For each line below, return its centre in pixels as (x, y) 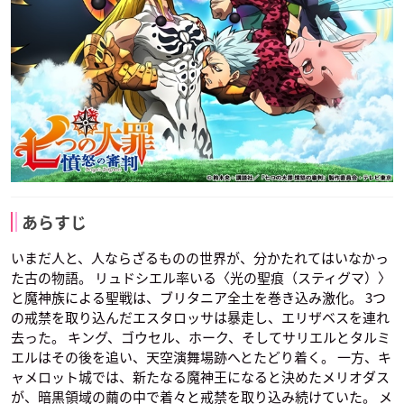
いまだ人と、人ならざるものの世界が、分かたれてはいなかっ (200, 258)
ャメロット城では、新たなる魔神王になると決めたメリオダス (200, 377)
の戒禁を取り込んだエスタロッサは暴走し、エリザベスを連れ (200, 317)
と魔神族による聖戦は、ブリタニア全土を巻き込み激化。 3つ (198, 298)
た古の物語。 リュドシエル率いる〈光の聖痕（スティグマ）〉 (201, 278)
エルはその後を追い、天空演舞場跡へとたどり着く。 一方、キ (201, 357)
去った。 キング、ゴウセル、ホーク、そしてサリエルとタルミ (201, 337)
